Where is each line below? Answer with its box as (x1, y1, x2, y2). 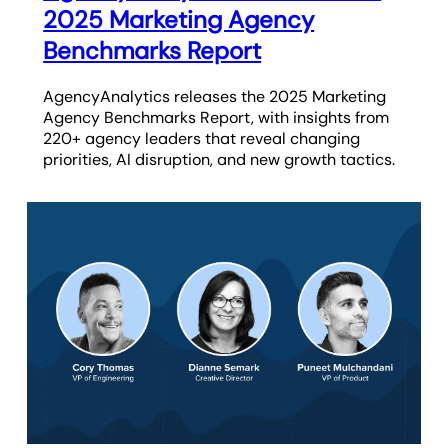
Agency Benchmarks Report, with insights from (43, 106, 390, 128)
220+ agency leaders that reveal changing (43, 127, 361, 149)
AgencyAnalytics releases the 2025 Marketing (43, 85, 387, 107)
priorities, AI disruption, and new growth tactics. (43, 148, 396, 170)
